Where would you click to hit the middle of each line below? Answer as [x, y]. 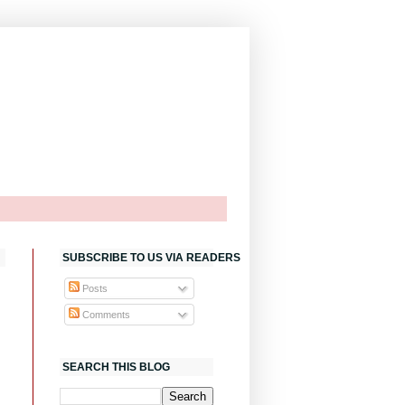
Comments [105, 315]
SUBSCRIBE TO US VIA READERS [151, 258]
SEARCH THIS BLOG [116, 367]
